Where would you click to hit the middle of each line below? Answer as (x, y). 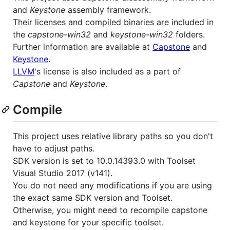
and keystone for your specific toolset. (88, 222)
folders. (189, 34)
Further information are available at (83, 46)
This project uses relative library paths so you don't (113, 136)
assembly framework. (108, 9)
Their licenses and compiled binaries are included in (113, 22)
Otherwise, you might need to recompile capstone (110, 210)
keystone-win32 (142, 34)
